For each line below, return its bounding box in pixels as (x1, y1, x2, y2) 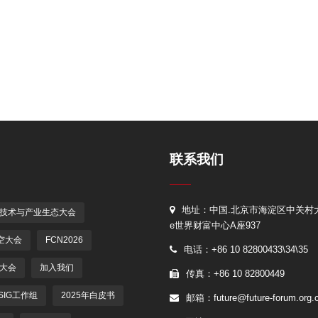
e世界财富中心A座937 (170, 219, 261, 231)
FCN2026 (45, 234, 83, 245)
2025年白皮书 (60, 290, 115, 300)
